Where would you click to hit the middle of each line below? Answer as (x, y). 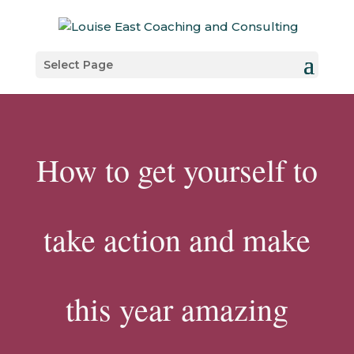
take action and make (177, 239)
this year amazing (177, 309)
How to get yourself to (177, 169)
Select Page (78, 64)
